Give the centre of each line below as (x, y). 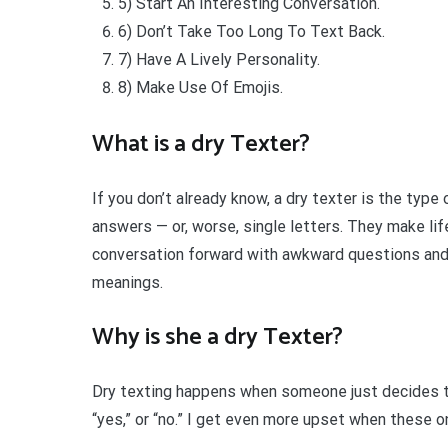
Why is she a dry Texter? (217, 337)
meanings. (127, 282)
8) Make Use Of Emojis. (200, 87)
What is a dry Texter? (201, 144)
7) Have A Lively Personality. (218, 59)
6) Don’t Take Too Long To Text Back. (251, 31)
